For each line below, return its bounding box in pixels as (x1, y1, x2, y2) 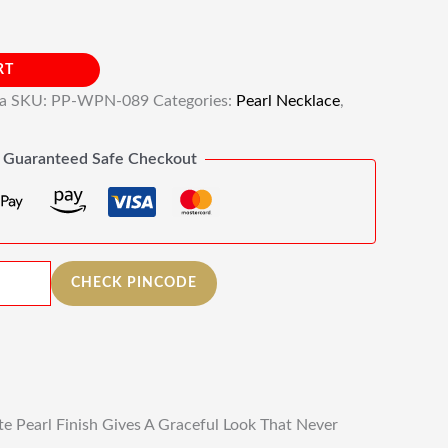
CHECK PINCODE (71, 276, 197, 290)
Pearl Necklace (236, 93, 340, 109)
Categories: (153, 93, 236, 109)
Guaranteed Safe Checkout (3, 151, 197, 167)
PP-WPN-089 (51, 93, 149, 109)
